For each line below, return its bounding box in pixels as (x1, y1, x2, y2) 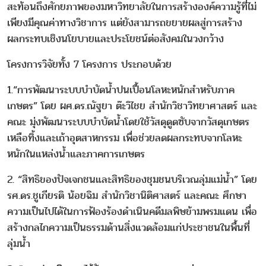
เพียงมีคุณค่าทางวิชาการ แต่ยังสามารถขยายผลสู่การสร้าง (7, 15, 242, 31)
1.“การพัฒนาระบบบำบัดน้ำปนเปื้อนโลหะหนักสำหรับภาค (7, 82, 235, 99)
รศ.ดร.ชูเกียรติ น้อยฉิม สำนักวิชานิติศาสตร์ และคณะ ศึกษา (7, 188, 246, 204)
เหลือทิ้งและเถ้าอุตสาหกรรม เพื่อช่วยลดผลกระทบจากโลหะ (7, 130, 242, 147)
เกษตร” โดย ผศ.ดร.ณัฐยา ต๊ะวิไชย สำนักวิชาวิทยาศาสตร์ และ (7, 98, 257, 115)
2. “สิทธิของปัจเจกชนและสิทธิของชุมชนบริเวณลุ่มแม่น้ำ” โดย (7, 172, 257, 188)
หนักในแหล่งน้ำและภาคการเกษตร (7, 146, 145, 163)
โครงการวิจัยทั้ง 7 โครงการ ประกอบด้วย (7, 56, 172, 73)
